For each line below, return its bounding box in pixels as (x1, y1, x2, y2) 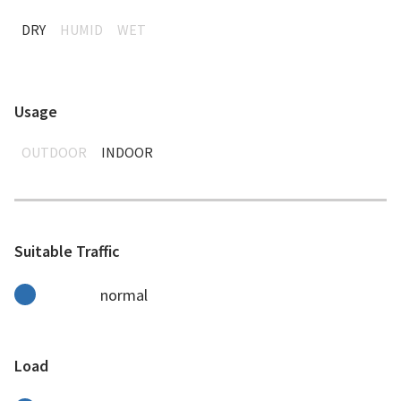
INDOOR (101, 142, 153, 161)
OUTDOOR (21, 142, 87, 161)
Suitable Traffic (14, 240, 120, 261)
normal (100, 284, 148, 305)
